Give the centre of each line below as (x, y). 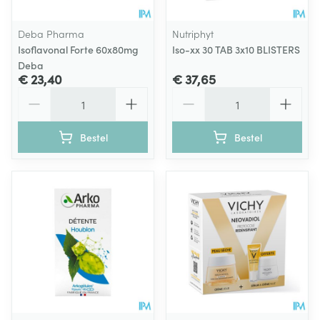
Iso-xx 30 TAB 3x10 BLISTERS (236, 49)
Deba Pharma (51, 34)
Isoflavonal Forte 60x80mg (78, 49)
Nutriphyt (193, 34)
